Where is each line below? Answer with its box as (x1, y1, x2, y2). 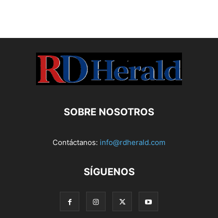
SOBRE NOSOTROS (64, 106, 154, 118)
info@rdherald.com (100, 138, 165, 147)
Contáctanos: (53, 138, 100, 147)
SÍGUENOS (83, 166, 135, 178)
